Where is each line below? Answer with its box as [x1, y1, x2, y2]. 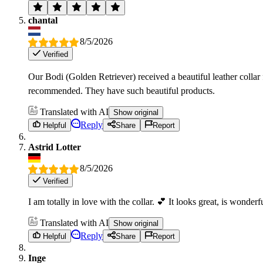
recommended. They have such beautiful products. [28, 85, 215, 96]
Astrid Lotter [28, 142, 81, 152]
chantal [28, 15, 58, 26]
